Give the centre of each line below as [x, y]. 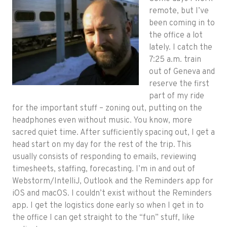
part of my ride [177, 97]
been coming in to [182, 24]
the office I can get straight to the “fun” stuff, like [103, 218]
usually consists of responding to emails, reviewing [104, 157]
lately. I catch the [181, 48]
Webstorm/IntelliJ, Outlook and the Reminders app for [113, 182]
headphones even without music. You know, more [102, 121]
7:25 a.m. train [175, 60]
